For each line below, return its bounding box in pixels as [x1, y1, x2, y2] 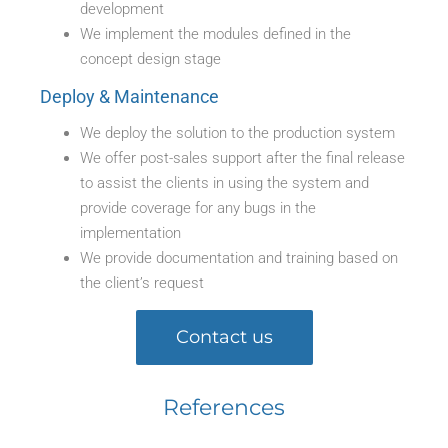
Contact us [175, 325, 273, 348]
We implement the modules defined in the [80, 24, 352, 43]
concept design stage [80, 49, 222, 68]
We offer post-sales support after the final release [80, 148, 406, 167]
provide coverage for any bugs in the [80, 198, 317, 217]
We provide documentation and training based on [80, 248, 399, 267]
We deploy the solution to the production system [80, 123, 396, 142]
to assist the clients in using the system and [80, 173, 370, 192]
